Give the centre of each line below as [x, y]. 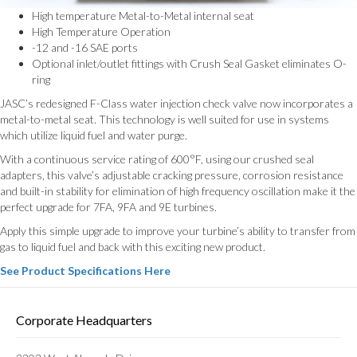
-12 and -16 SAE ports [85, 48]
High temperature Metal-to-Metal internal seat [143, 16]
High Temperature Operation [101, 32]
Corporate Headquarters [84, 320]
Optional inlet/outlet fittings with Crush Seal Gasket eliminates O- [189, 64]
